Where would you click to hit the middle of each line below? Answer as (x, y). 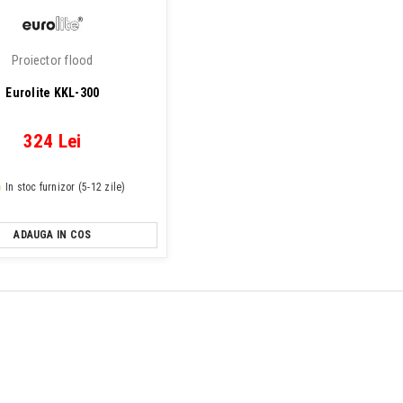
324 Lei (52, 141)
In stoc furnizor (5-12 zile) (65, 187)
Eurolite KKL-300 (53, 93)
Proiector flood (53, 60)
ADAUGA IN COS (53, 235)
